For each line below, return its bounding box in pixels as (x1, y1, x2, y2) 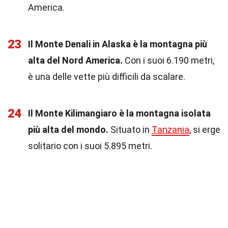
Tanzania (152, 124, 189, 135)
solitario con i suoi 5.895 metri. (28, 140, 152, 151)
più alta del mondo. (28, 124, 108, 135)
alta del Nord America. (28, 55, 123, 66)
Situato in (108, 124, 152, 135)
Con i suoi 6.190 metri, (123, 55, 214, 66)
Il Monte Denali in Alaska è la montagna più (28, 39, 207, 49)
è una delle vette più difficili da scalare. (28, 71, 185, 82)
